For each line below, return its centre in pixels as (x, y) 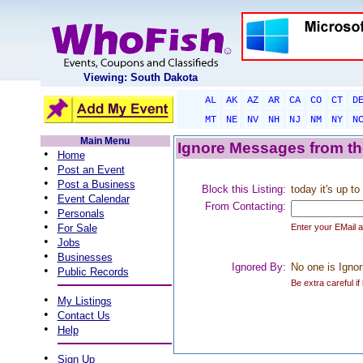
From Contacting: (245, 206)
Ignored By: (258, 267)
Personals (81, 214)
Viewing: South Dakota (141, 77)
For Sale (77, 228)
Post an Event (91, 170)
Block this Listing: (243, 189)
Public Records (93, 272)
